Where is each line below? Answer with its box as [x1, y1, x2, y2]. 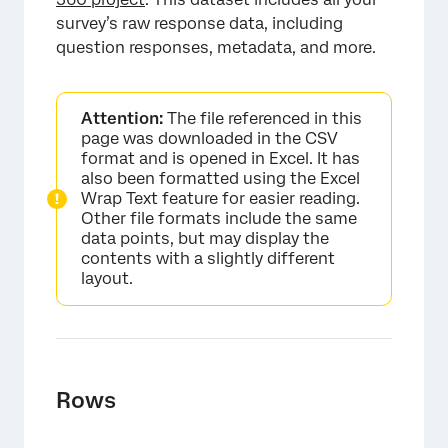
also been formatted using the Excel [81, 169, 360, 188]
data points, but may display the [81, 229, 329, 248]
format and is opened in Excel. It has [81, 149, 360, 168]
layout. [81, 269, 133, 288]
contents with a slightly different [81, 249, 335, 268]
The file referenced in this [163, 109, 362, 128]
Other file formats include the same [81, 209, 357, 228]
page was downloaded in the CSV [81, 129, 338, 148]
